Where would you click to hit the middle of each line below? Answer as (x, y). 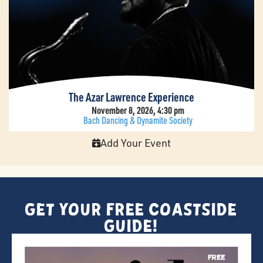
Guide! (131, 226)
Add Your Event (135, 143)
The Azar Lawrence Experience (131, 97)
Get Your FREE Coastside (131, 209)
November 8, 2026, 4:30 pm (138, 110)
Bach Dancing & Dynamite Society (138, 120)
